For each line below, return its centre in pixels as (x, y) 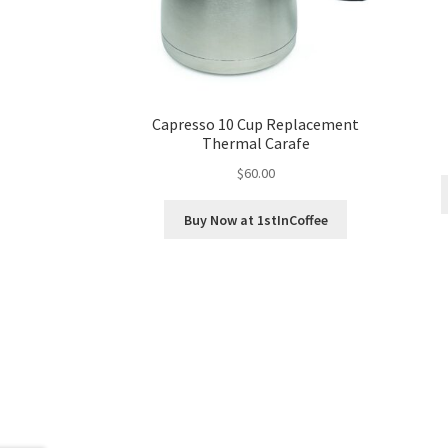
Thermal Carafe (255, 143)
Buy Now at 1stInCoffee (255, 219)
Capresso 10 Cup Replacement (256, 124)
